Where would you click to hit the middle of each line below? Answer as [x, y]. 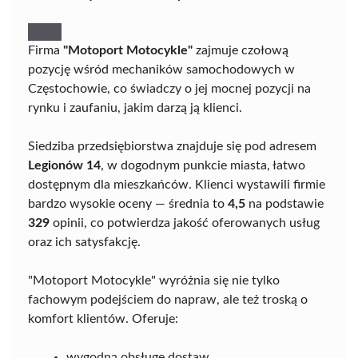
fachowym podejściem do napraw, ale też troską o [168, 300]
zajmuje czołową [241, 50]
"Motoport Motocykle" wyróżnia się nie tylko [154, 280]
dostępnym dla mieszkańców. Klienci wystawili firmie [177, 185]
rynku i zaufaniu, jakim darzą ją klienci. [135, 108]
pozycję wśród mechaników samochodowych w [161, 70]
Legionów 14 [64, 165]
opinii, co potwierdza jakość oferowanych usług [185, 223]
